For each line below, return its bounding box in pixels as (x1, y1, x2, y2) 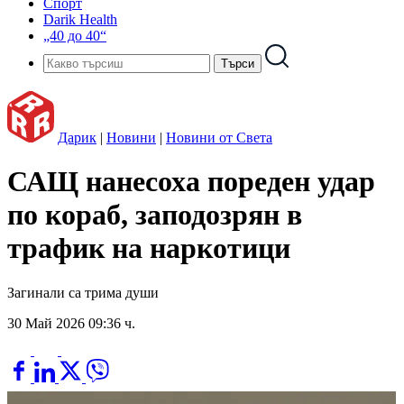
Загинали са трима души (7, 284, 159, 300)
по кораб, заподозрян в (7, 198, 302, 232)
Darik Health (43, 12, 117, 27)
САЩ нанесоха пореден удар (7, 165, 375, 198)
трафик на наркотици (7, 232, 290, 265)
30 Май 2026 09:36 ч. (7, 315, 135, 331)
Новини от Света (166, 130, 272, 145)
